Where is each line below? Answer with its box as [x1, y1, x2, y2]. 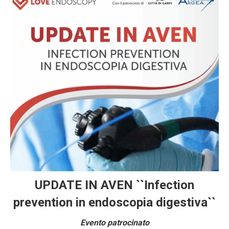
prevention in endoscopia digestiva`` [13, 195, 216, 210]
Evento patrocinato [80, 217, 149, 227]
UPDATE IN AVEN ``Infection [35, 177, 194, 192]
